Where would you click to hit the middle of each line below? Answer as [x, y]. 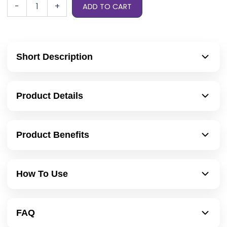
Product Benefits [53, 135]
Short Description [54, 56]
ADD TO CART [107, 6]
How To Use [42, 174]
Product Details [50, 96]
